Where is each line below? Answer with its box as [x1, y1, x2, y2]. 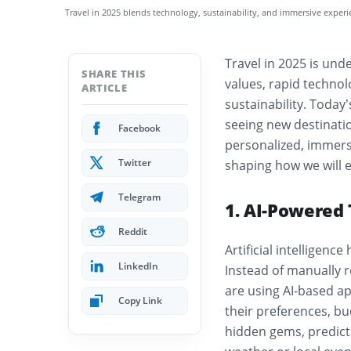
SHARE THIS [81, 67, 147, 81]
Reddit [118, 225, 147, 238]
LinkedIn [118, 259, 158, 273]
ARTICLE [81, 81, 128, 95]
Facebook [118, 121, 161, 135]
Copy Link [118, 294, 162, 307]
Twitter [118, 156, 151, 169]
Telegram [118, 190, 161, 204]
